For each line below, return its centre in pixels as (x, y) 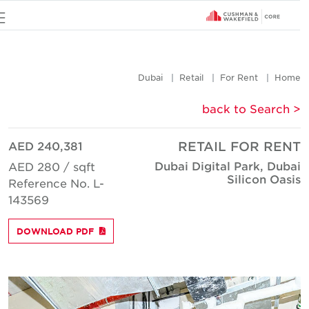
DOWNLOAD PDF (64, 231)
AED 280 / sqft (61, 166)
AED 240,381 (54, 146)
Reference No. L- (65, 183)
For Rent (248, 77)
